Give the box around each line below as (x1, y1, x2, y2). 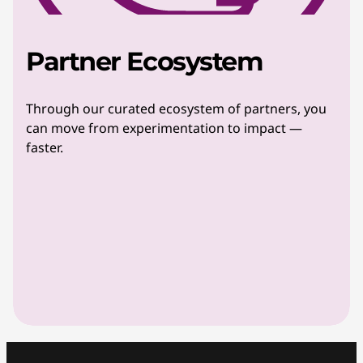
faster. (26, 139, 63, 156)
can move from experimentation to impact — (26, 119, 302, 137)
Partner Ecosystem (26, 45, 270, 77)
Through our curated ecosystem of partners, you (26, 100, 327, 117)
